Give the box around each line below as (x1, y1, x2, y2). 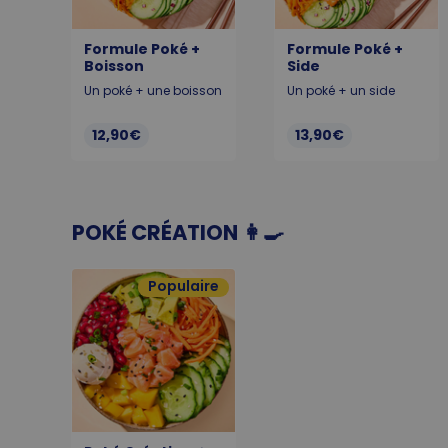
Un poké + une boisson (84, 82, 222, 99)
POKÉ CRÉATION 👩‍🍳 (72, 218, 284, 247)
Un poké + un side (287, 82, 395, 99)
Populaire (148, 276, 219, 296)
